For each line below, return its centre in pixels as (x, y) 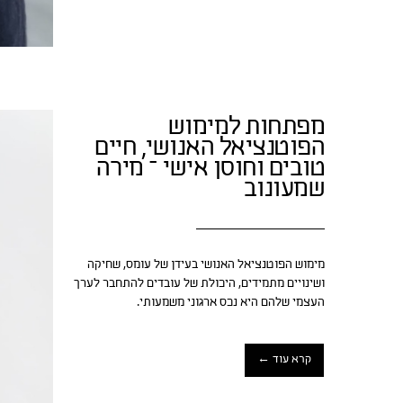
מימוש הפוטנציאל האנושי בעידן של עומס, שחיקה (206, 265)
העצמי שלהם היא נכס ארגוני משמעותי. (231, 303)
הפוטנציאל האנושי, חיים (210, 149)
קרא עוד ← (284, 359)
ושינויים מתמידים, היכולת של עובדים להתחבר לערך (199, 284)
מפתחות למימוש (246, 128)
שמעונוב (284, 190)
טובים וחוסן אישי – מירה (210, 170)
